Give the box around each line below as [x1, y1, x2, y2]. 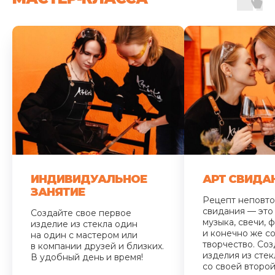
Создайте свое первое [31, 207, 131, 219]
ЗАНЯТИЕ [31, 185, 85, 199]
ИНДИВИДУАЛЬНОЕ [31, 172, 147, 186]
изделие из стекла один [31, 218, 137, 230]
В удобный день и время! [31, 251, 143, 263]
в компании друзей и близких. [31, 240, 164, 252]
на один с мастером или [31, 229, 137, 241]
